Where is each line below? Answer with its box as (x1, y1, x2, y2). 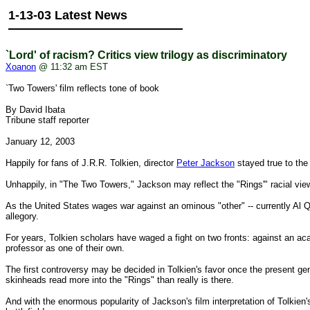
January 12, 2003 (6, 136, 75, 147)
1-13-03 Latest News (8, 8, 127, 22)
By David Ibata (6, 104, 65, 115)
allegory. (6, 211, 39, 221)
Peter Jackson (176, 158, 235, 168)
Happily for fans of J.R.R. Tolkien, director (6, 158, 176, 168)
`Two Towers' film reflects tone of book (6, 83, 159, 93)
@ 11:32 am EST (36, 62, 108, 72)
